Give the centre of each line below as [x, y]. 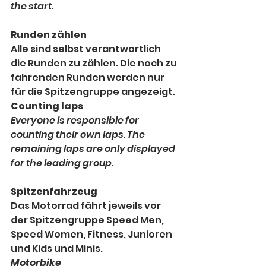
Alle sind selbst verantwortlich [87, 49]
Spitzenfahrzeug [54, 192]
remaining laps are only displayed [94, 149]
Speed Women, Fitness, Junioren [92, 235]
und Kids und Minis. [57, 249]
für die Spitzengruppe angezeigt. [93, 92]
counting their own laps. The [79, 135]
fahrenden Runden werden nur [88, 78]
